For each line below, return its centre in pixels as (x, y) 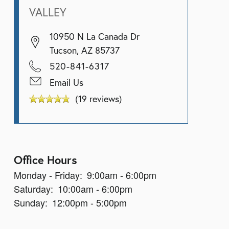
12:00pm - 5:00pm (90, 203)
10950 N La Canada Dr (94, 36)
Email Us (66, 82)
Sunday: (30, 203)
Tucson (63, 50)
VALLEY (48, 12)
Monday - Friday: (48, 175)
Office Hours (45, 160)
